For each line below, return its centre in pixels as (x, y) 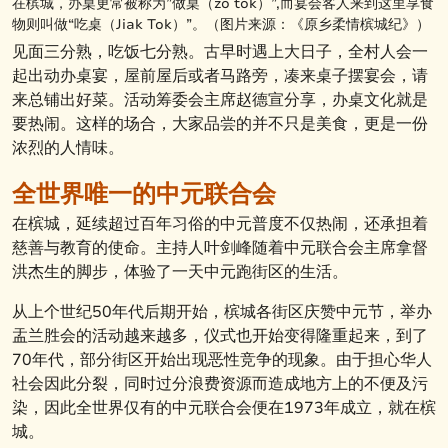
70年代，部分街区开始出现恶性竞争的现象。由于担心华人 (222, 359)
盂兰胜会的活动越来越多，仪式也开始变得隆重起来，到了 (220, 335)
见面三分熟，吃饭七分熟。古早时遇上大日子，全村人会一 (220, 51)
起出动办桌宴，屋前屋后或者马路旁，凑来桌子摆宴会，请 (220, 75)
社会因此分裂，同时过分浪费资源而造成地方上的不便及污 (220, 383)
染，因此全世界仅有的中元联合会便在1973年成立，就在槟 (224, 407)
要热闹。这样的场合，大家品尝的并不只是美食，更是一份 (220, 123)
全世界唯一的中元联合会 (144, 193)
